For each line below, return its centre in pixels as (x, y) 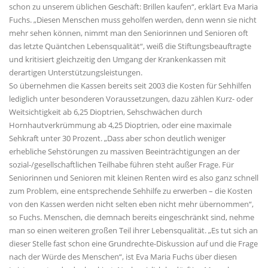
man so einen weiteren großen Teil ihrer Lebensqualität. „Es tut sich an (133, 230)
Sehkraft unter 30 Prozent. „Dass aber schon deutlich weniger (117, 138)
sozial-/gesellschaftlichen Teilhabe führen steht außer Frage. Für (121, 164)
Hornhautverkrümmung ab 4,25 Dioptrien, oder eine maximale (120, 125)
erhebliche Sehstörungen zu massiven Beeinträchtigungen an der (124, 151)
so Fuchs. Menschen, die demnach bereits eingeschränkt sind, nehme (132, 217)
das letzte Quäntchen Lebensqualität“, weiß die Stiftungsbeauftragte (130, 46)
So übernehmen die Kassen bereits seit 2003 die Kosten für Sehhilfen (130, 85)
